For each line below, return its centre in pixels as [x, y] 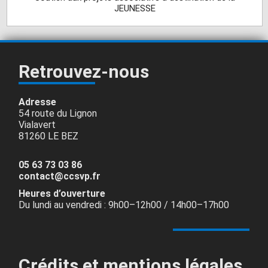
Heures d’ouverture [62, 194]
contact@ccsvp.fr [60, 176]
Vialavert [37, 125]
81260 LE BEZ [49, 136]
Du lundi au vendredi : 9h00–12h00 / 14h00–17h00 [124, 205]
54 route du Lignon [58, 114]
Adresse [38, 102]
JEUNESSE [135, 9]
